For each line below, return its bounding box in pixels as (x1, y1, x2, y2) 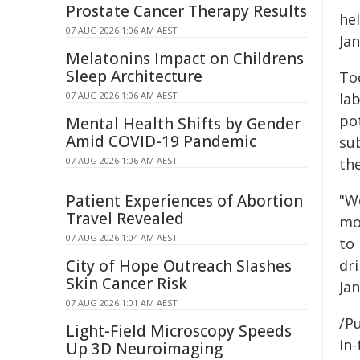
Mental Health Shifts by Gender (66, 113, 301, 134)
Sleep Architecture (66, 66, 202, 87)
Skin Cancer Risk (66, 273, 187, 294)
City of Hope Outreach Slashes (66, 256, 292, 276)
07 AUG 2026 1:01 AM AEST (66, 297, 178, 309)
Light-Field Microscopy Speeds (66, 321, 292, 342)
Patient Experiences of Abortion (66, 190, 303, 211)
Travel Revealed (66, 208, 184, 229)
